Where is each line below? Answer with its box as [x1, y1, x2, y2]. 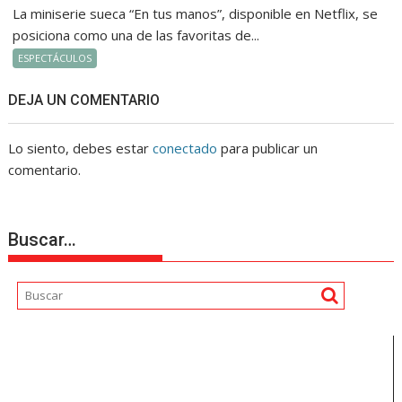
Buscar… [8, 228, 77, 250]
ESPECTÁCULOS [18, 50, 92, 65]
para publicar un [217, 138, 319, 157]
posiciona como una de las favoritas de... [13, 25, 260, 44]
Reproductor [7, 336, 87, 355]
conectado [153, 138, 218, 157]
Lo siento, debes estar [8, 138, 153, 157]
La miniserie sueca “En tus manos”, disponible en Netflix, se [13, 4, 379, 22]
